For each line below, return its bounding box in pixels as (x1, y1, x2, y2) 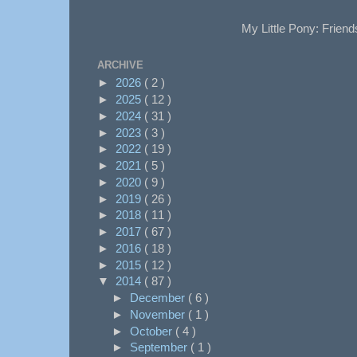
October (130, 324, 175, 338)
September (130, 340, 190, 355)
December (130, 291, 188, 305)
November (130, 307, 188, 321)
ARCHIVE (97, 58, 143, 71)
